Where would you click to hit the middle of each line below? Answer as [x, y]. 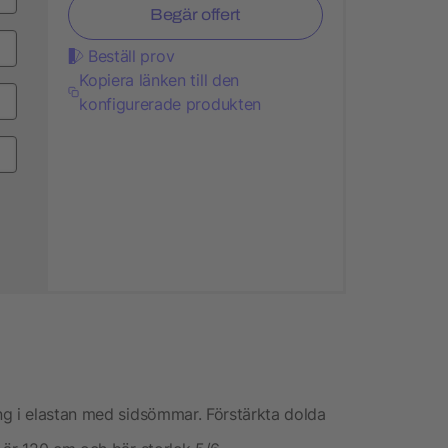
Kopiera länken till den [159, 79]
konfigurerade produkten [170, 103]
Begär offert [195, 14]
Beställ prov [131, 55]
